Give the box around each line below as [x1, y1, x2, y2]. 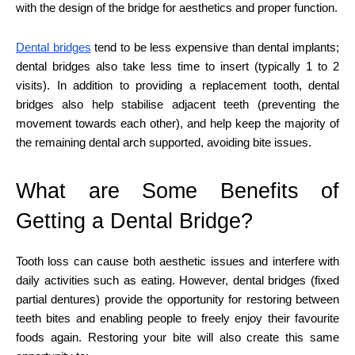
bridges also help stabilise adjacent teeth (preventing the [16, 97, 339, 111]
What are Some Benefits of [16, 178, 339, 203]
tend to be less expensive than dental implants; [90, 40, 340, 54]
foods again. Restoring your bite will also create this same [16, 330, 339, 344]
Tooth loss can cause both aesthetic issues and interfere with [16, 254, 339, 268]
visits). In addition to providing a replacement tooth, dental [16, 78, 339, 92]
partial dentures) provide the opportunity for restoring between [16, 292, 339, 306]
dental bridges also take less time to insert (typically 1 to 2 [16, 59, 339, 73]
